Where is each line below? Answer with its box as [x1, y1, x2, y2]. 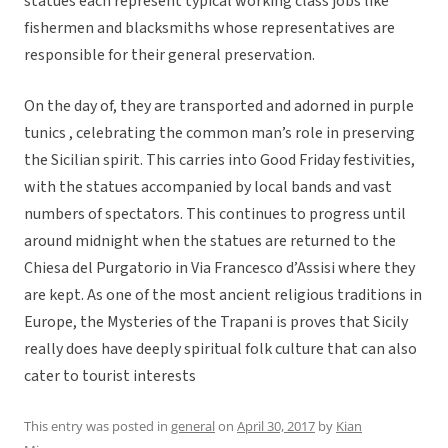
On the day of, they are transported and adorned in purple [24, 95, 414, 118]
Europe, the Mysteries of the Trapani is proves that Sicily [24, 311, 408, 334]
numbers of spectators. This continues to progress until [24, 203, 406, 226]
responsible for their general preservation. [24, 44, 315, 67]
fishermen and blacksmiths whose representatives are [24, 17, 395, 40]
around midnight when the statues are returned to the [24, 230, 396, 253]
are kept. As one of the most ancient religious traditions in [24, 284, 422, 307]
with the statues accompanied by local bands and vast [24, 176, 392, 199]
